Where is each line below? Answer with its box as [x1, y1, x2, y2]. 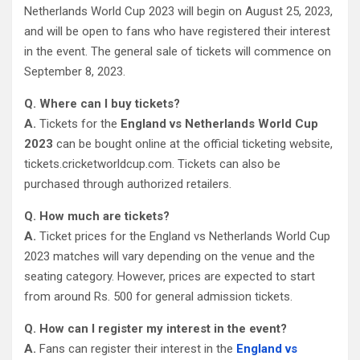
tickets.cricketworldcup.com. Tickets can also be [24, 156, 280, 171]
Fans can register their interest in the [36, 341, 236, 356]
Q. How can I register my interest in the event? [24, 321, 287, 336]
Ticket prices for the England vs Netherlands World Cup [36, 228, 330, 243]
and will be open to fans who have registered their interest [24, 23, 330, 39]
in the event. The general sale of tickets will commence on [24, 43, 331, 59]
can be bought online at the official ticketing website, [53, 136, 333, 151]
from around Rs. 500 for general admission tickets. [24, 288, 292, 304]
